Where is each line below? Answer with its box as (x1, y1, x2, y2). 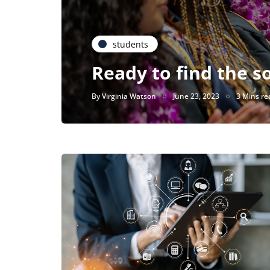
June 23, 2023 (173, 91, 219, 102)
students (113, 38, 148, 50)
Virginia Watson (102, 91, 156, 102)
